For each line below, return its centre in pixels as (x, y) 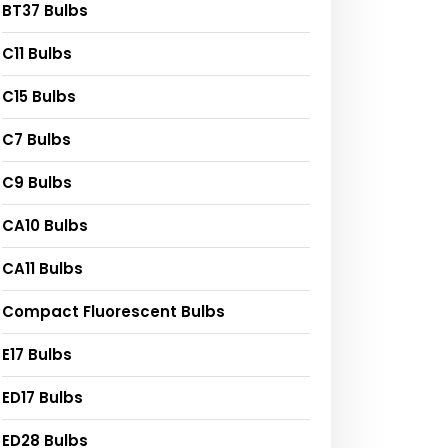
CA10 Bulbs (45, 225)
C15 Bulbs (39, 96)
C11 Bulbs (37, 53)
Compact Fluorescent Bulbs (113, 311)
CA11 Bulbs (42, 268)
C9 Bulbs (37, 182)
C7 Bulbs (36, 139)
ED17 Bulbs (42, 397)
